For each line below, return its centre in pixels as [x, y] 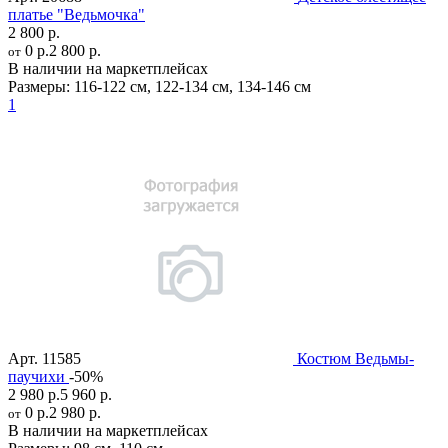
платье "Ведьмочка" [76, 15]
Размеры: [39, 87]
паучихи [36, 377]
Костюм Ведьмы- [355, 359]
